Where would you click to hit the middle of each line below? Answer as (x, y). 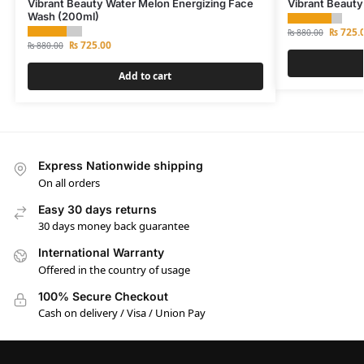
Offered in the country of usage (114, 269)
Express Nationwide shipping (121, 166)
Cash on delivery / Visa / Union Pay (122, 312)
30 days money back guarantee (114, 226)
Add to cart (145, 76)
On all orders (69, 182)
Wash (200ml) (63, 16)
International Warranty (101, 253)
